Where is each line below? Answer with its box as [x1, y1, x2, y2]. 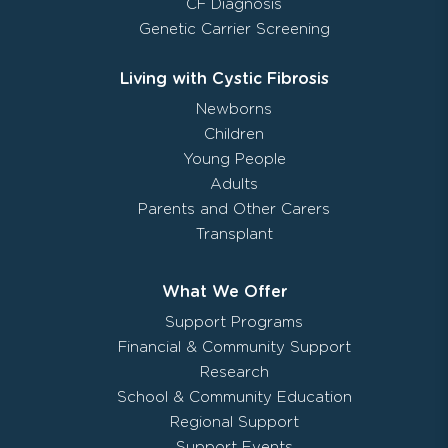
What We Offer [161, 283, 287, 300]
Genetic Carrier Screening [138, 21, 330, 37]
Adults [210, 176, 258, 192]
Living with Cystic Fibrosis [119, 70, 329, 87]
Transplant [195, 226, 273, 242]
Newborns [196, 101, 272, 117]
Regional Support [169, 414, 299, 430]
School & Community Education [116, 389, 352, 405]
